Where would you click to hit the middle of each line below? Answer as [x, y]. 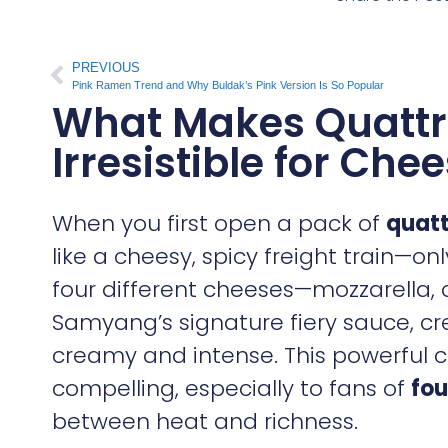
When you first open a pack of [219, 223]
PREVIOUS [106, 67]
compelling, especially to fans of [231, 388]
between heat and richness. [205, 421]
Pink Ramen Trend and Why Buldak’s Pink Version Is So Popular [228, 84]
